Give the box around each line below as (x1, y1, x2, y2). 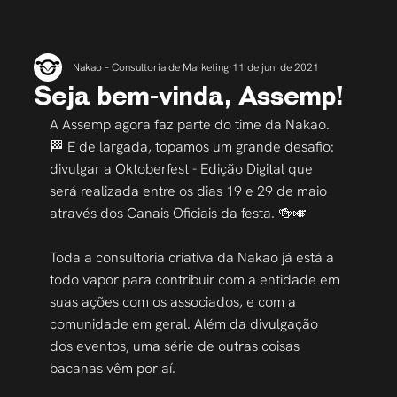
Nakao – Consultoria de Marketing (73, 60, 230, 74)
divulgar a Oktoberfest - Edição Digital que (50, 160, 317, 178)
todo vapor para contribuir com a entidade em (50, 270, 344, 289)
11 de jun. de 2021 (232, 60, 320, 74)
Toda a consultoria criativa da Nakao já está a (50, 248, 339, 267)
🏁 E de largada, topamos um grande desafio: (50, 137, 339, 156)
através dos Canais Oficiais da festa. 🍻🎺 (50, 204, 307, 222)
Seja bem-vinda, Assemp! (34, 83, 345, 111)
